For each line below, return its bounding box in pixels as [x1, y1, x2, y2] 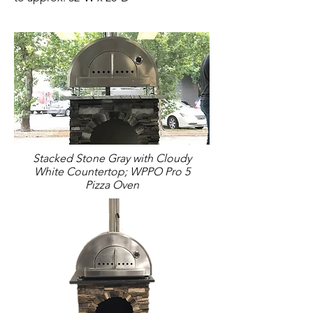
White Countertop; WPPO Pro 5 [34, 165, 190, 178]
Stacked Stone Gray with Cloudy [32, 152, 191, 165]
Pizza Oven [85, 178, 139, 191]
